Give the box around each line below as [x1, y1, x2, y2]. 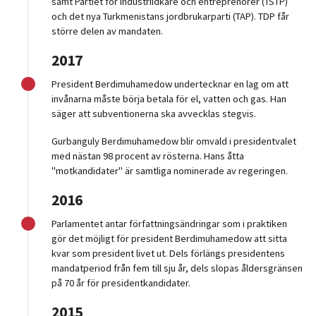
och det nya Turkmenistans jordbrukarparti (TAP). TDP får [51, 10, 290, 23]
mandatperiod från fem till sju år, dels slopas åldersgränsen [51, 262, 303, 275]
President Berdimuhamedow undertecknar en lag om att [51, 78, 289, 91]
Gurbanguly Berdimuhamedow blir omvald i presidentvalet [51, 135, 297, 148]
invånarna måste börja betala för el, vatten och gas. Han [51, 92, 287, 106]
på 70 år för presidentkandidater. [51, 276, 191, 290]
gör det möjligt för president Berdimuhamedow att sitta [51, 232, 288, 245]
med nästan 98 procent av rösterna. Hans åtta [51, 150, 245, 163]
